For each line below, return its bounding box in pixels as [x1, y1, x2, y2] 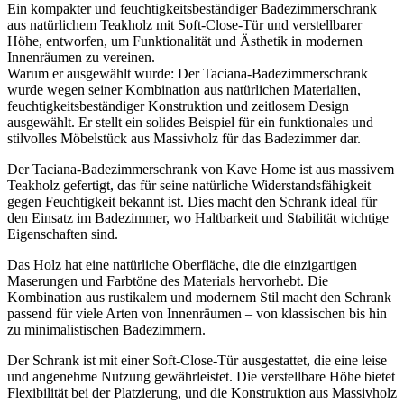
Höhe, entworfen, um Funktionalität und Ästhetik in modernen [7, 33, 363, 50]
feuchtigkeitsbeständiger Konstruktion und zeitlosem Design [7, 98, 349, 115]
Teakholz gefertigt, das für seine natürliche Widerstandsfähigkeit [7, 178, 371, 194]
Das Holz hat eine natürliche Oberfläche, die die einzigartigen [7, 257, 357, 273]
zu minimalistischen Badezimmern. [7, 322, 206, 338]
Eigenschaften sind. [7, 226, 118, 243]
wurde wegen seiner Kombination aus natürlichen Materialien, [7, 82, 361, 98]
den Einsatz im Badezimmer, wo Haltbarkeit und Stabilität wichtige [7, 210, 389, 226]
